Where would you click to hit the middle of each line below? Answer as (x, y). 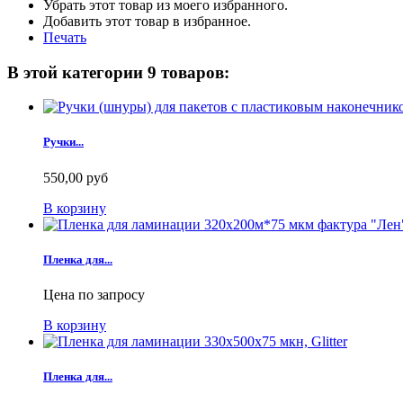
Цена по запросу (94, 295)
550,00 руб (76, 177)
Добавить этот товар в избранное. (147, 21)
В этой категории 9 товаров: (118, 72)
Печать (65, 37)
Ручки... (63, 142)
